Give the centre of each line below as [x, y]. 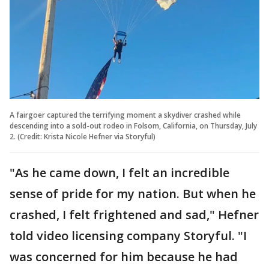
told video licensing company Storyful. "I [128, 235]
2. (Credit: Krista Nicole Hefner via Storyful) [83, 136]
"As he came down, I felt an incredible [119, 172]
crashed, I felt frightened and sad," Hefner [134, 214]
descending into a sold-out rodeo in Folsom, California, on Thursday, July [133, 125]
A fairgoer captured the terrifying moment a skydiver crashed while [125, 115]
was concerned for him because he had [124, 256]
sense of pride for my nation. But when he [133, 193]
